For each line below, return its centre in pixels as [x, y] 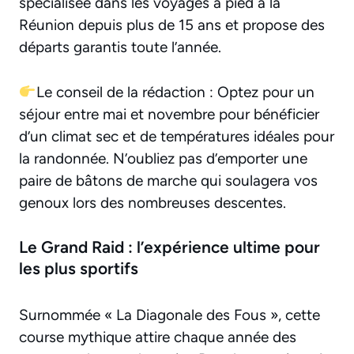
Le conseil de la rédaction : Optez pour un [175, 92]
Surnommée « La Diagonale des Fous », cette [169, 315]
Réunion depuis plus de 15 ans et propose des [172, 25]
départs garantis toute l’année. [120, 47]
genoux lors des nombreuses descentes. [153, 202]
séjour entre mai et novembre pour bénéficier [169, 114]
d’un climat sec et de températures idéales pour [177, 136]
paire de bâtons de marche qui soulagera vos [168, 180]
